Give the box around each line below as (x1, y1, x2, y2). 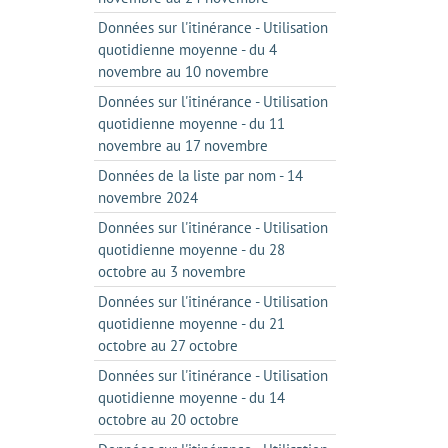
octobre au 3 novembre (97, 262, 246, 281)
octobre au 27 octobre (97, 336, 238, 355)
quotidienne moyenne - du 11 (97, 114, 285, 133)
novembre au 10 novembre (97, 62, 269, 81)
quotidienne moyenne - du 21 (97, 314, 285, 333)
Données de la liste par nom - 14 (97, 166, 303, 185)
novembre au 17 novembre (97, 136, 268, 155)
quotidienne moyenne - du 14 (97, 388, 285, 407)
